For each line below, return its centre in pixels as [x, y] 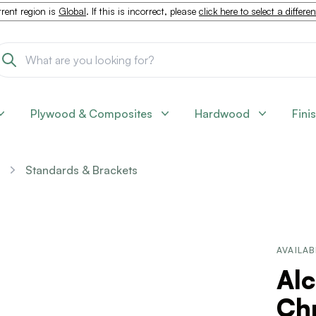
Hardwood [222, 114]
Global [72, 11]
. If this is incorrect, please [142, 11]
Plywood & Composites [91, 114]
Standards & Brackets [81, 170]
